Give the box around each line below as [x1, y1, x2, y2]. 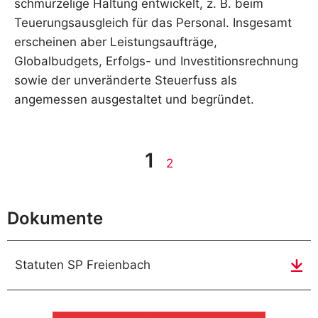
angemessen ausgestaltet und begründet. [14, 92, 254, 106]
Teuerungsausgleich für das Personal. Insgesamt [14, 15, 292, 30]
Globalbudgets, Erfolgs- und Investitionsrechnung [14, 53, 298, 68]
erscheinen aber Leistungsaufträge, [14, 34, 217, 49]
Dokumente [7, 208, 103, 229]
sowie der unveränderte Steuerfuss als [14, 72, 237, 87]
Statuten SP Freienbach [15, 258, 150, 273]
